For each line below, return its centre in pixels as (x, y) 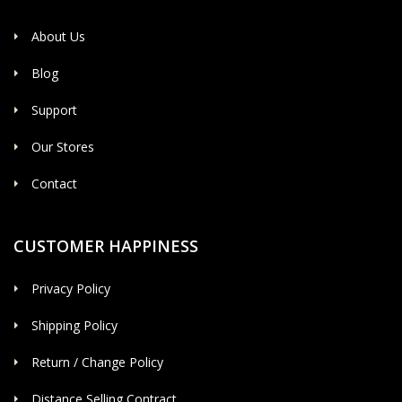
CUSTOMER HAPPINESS (106, 246)
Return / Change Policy (97, 363)
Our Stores (63, 147)
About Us (58, 37)
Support (54, 110)
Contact (54, 184)
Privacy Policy (71, 289)
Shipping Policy (74, 326)
